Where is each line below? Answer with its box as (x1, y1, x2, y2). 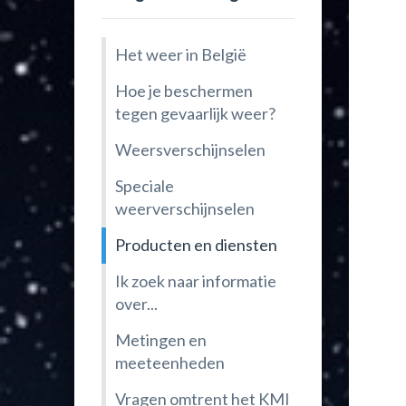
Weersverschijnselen (115, 140, 266, 159)
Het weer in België (115, 44, 246, 64)
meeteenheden (115, 353, 225, 372)
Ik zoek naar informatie (115, 271, 276, 291)
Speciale (115, 176, 174, 196)
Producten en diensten (115, 235, 277, 255)
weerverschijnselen (115, 198, 255, 218)
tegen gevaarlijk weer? (115, 103, 275, 123)
